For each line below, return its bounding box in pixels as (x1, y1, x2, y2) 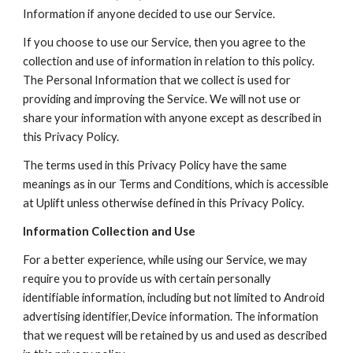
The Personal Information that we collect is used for (23, 73, 292, 87)
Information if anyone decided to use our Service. (23, 7, 276, 20)
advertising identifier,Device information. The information (23, 310, 319, 323)
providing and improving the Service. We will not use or (23, 92, 302, 106)
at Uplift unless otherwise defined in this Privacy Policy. (23, 196, 305, 210)
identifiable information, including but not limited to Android (23, 291, 325, 304)
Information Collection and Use (23, 225, 196, 238)
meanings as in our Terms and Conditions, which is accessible (23, 177, 329, 191)
